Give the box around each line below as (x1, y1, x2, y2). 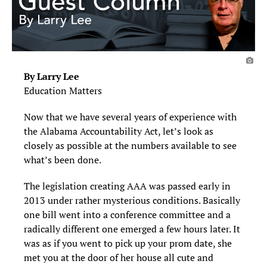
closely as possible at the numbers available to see (24, 139, 237, 153)
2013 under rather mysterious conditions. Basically (24, 194, 240, 207)
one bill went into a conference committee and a (24, 208, 231, 222)
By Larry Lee (24, 70, 79, 83)
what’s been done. (24, 153, 101, 167)
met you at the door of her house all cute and (24, 251, 213, 265)
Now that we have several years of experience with (24, 110, 237, 124)
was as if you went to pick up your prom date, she (24, 237, 232, 250)
